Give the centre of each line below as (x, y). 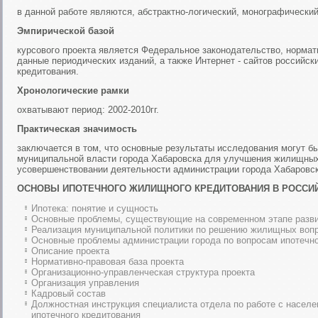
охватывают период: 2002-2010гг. (88, 110)
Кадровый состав (68, 294)
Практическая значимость (77, 129)
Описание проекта (70, 251)
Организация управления (85, 283)
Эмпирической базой (66, 31)
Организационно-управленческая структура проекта (143, 272)
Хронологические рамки (73, 91)
